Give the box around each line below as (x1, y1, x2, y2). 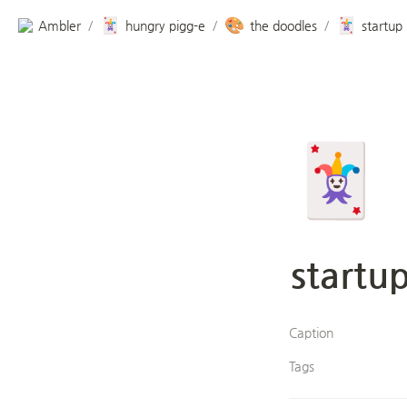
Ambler (38, 17, 81, 33)
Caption (289, 325, 333, 340)
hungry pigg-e (125, 17, 205, 33)
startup (362, 17, 402, 33)
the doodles (250, 17, 317, 33)
